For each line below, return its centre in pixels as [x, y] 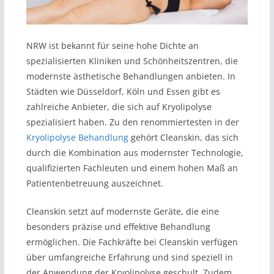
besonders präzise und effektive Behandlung [118, 227]
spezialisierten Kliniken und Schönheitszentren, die [132, 61]
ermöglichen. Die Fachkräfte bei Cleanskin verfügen [132, 242]
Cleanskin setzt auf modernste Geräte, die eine [122, 212]
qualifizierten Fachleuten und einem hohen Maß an [132, 168]
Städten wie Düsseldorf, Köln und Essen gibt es [123, 92]
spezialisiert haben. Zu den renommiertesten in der [132, 122]
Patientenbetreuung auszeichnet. [94, 183]
